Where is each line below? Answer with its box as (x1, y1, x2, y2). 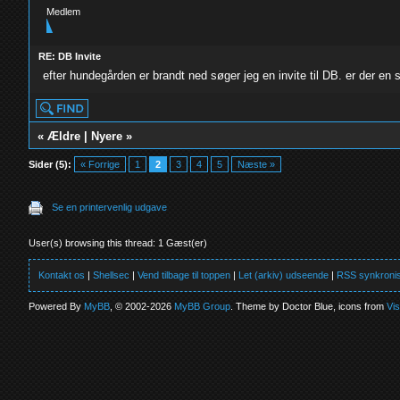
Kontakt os (38, 270, 86, 280)
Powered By (29, 301, 85, 312)
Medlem (46, 6, 81, 17)
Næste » (237, 159, 276, 170)
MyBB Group (174, 301, 231, 312)
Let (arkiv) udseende (238, 270, 329, 280)
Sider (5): (29, 159, 72, 170)
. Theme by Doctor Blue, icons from (230, 301, 387, 312)
